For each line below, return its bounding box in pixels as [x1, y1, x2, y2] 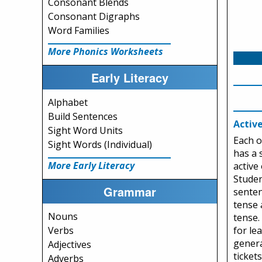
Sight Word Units [48, 124, 123, 137]
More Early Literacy [48, 159, 135, 172]
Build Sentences [48, 110, 118, 123]
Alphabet [48, 96, 88, 109]
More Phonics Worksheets [48, 45, 163, 58]
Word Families [48, 24, 109, 37]
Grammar [104, 182, 156, 200]
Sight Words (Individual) [48, 138, 152, 151]
